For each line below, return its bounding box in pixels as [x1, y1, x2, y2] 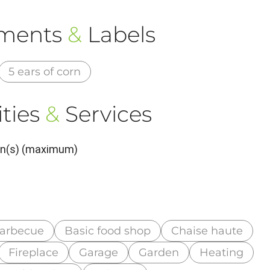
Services [59, 101, 152, 127]
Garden [139, 245, 180, 259]
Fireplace [8, 245, 59, 259]
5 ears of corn [8, 65, 81, 78]
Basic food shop [64, 224, 151, 237]
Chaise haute [171, 224, 243, 237]
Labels [81, 21, 155, 48]
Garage [79, 245, 119, 259]
